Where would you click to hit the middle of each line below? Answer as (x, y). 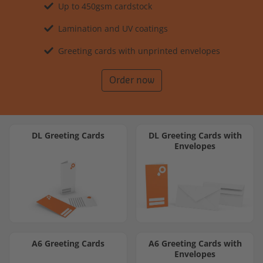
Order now (131, 80)
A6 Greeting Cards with (195, 244)
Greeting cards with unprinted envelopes (139, 51)
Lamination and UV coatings (113, 28)
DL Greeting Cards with (195, 135)
